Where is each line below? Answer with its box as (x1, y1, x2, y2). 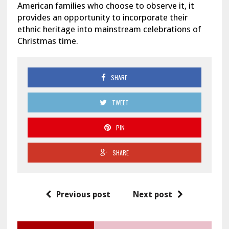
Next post (133, 190, 173, 200)
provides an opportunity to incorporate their (17, 12, 188, 23)
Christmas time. (17, 36, 78, 47)
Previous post (56, 190, 111, 200)
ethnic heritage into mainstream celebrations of (17, 24, 201, 35)
